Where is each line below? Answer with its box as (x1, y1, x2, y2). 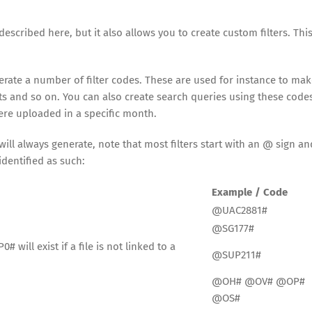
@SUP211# (212, 249, 261, 262)
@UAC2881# (212, 204, 267, 217)
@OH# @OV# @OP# (212, 275, 305, 288)
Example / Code (212, 186, 288, 199)
